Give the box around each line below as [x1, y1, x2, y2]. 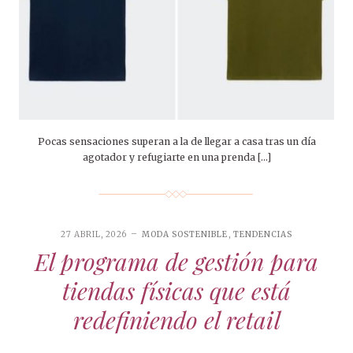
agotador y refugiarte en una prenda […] [82, 151, 271, 164]
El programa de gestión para [35, 246, 318, 278]
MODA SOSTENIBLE [142, 229, 229, 240]
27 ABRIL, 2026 [61, 229, 128, 240]
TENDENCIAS [232, 229, 292, 240]
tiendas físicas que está [62, 275, 291, 307]
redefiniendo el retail [72, 304, 281, 336]
